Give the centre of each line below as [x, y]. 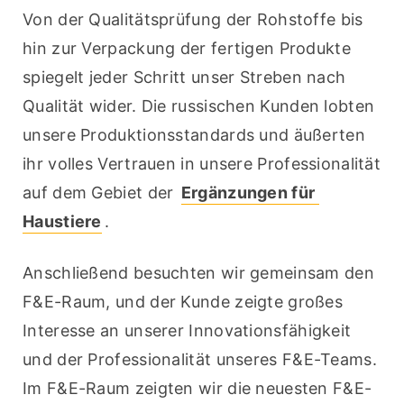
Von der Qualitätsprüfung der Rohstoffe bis [193, 20]
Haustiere [62, 222]
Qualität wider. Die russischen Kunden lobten [199, 106]
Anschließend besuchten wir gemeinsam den [198, 273]
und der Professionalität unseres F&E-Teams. [200, 360]
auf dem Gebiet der [101, 193]
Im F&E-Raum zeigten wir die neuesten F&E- [197, 389]
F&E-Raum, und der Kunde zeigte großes [183, 302]
